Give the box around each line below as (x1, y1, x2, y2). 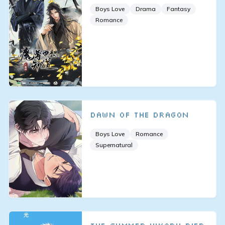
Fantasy (167, 5, 191, 13)
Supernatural (95, 141, 133, 149)
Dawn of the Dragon (90, 109, 189, 120)
